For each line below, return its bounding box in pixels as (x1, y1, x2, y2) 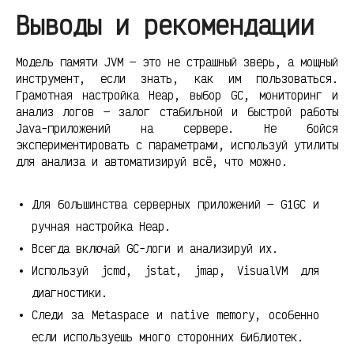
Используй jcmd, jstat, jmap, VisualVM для (32, 262, 319, 278)
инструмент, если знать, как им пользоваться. (16, 70, 338, 86)
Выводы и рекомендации (16, 9, 314, 42)
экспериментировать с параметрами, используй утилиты (16, 137, 338, 153)
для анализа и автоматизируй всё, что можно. (16, 153, 288, 169)
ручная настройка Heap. (32, 218, 171, 234)
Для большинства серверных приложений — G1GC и (32, 196, 319, 212)
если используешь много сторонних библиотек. (32, 329, 303, 345)
